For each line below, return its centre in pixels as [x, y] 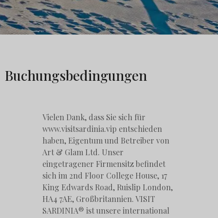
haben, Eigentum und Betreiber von [106, 140]
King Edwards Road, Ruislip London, [108, 187]
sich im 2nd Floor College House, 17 [105, 175]
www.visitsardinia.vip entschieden [102, 129]
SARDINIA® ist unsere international [106, 210]
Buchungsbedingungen [76, 75]
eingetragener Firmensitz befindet [104, 164]
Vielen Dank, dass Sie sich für [94, 117]
